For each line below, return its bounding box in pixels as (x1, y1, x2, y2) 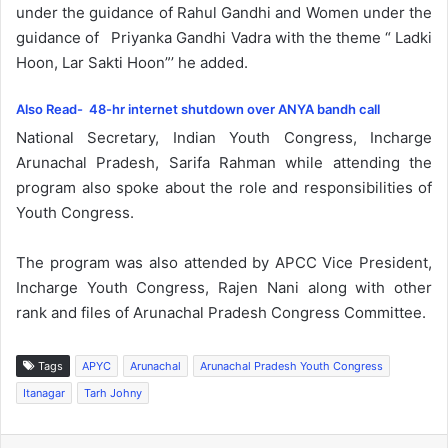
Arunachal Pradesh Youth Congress (200, 358, 383, 373)
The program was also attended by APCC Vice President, (16, 252, 432, 272)
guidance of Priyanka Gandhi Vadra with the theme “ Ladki (16, 28, 432, 48)
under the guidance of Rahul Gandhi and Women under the (16, 3, 432, 23)
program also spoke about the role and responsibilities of (16, 177, 432, 197)
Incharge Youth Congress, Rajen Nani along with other (16, 277, 432, 297)
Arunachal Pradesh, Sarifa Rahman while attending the (16, 152, 432, 172)
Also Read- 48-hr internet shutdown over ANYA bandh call (16, 101, 380, 118)
